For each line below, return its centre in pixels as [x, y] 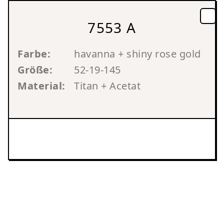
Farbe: [34, 54]
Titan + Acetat [107, 86]
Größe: [35, 70]
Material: [41, 86]
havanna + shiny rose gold [137, 54]
